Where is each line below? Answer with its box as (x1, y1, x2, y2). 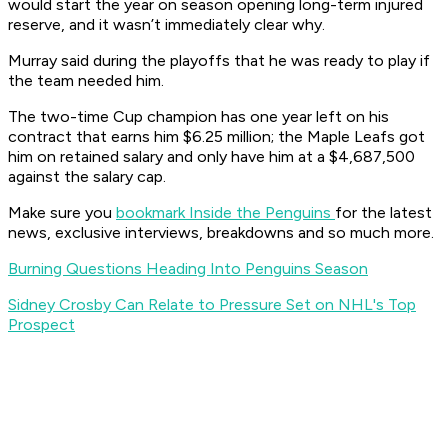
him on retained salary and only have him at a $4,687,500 (8, 147, 415, 167)
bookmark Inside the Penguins (116, 203, 335, 223)
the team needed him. (8, 71, 164, 91)
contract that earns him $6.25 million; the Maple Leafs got (8, 127, 425, 147)
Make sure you (8, 203, 116, 223)
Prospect (8, 315, 75, 335)
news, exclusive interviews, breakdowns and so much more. (8, 223, 434, 243)
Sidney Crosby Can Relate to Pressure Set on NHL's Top (8, 295, 416, 315)
